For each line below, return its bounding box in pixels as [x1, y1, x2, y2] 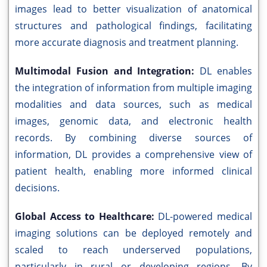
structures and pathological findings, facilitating [15, 19, 252, 33]
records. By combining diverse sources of [15, 131, 252, 145]
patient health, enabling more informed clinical [15, 164, 252, 178]
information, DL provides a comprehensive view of [15, 148, 252, 162]
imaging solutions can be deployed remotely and [15, 226, 252, 240]
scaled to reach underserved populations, [15, 243, 252, 257]
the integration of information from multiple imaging [15, 81, 252, 95]
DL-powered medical [158, 210, 253, 223]
